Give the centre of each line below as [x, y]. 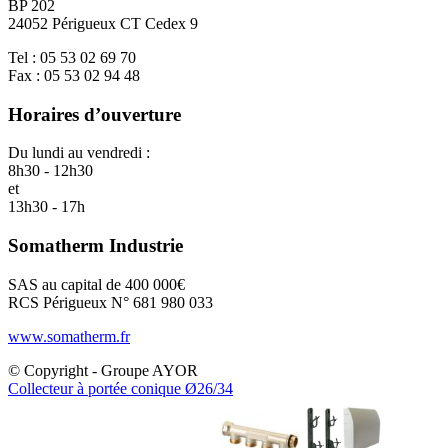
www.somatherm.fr [69, 336]
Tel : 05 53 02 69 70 [72, 57]
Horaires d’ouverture [94, 114]
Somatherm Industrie [95, 246]
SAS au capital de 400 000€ [96, 284]
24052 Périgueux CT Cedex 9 [103, 23]
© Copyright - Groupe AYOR [103, 370]
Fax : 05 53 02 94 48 [74, 75]
